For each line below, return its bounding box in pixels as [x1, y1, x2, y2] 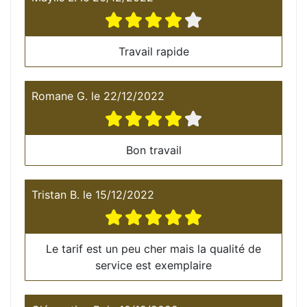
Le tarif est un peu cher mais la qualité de [46, 241, 261, 256]
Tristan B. [32, 187, 79, 201]
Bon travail [125, 143, 182, 157]
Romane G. [32, 88, 88, 103]
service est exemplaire [95, 258, 212, 272]
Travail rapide [118, 44, 189, 58]
